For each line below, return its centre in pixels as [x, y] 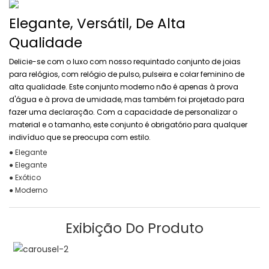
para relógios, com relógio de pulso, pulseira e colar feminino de [127, 74]
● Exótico [25, 177]
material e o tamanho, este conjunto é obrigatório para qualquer [128, 124]
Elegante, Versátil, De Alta [97, 24]
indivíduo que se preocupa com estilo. [80, 137]
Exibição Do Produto [134, 228]
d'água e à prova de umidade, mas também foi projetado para [127, 99]
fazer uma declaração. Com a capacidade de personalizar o [123, 112]
